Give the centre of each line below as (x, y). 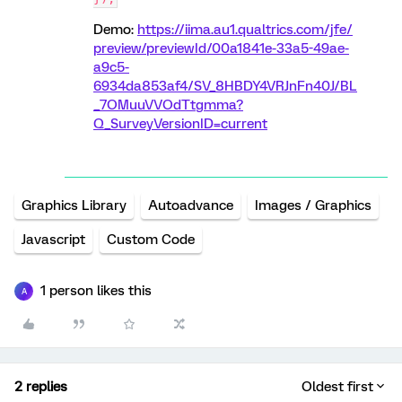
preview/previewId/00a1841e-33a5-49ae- (221, 48)
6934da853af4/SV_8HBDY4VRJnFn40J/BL (225, 86)
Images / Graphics (313, 205)
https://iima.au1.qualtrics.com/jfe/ (245, 30)
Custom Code (151, 240)
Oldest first (337, 387)
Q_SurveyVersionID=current (180, 124)
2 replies (41, 387)
